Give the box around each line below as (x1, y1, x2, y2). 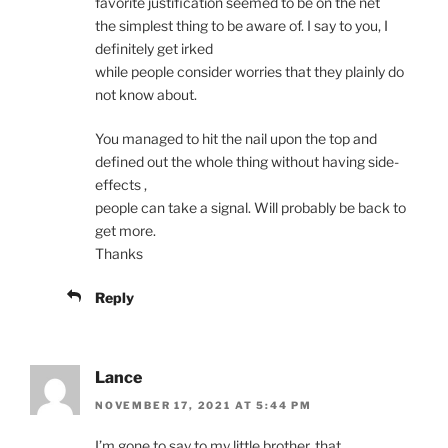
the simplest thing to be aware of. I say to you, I (95, 16, 388, 34)
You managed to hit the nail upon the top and (95, 129, 377, 147)
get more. (95, 221, 156, 239)
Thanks (95, 244, 143, 262)
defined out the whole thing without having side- (95, 152, 399, 170)
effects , (95, 175, 147, 193)
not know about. (95, 85, 197, 103)
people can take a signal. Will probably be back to (95, 198, 406, 216)
